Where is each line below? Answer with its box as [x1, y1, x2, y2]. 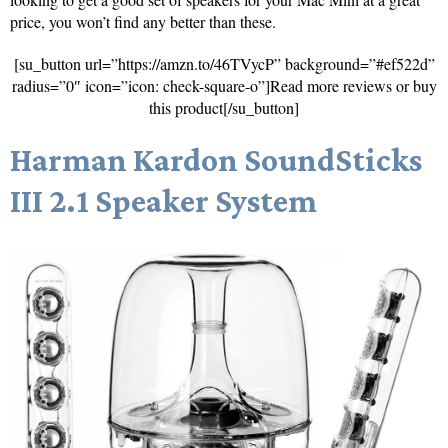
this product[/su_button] [149, 97, 299, 119]
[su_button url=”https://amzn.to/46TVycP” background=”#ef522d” [13, 53, 435, 75]
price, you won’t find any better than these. [10, 11, 276, 33]
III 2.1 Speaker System [10, 182, 317, 220]
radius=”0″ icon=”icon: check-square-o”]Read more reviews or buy [11, 75, 437, 97]
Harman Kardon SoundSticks [10, 141, 422, 179]
